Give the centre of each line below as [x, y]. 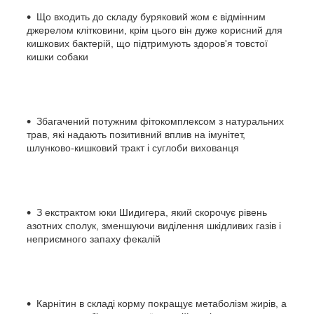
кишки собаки [57, 56]
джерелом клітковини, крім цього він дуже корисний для [155, 30]
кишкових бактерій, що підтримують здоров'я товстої [147, 43]
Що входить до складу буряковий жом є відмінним [151, 16]
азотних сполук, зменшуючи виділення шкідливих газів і [154, 225]
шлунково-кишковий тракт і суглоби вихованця [133, 148]
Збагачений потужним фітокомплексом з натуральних [160, 121]
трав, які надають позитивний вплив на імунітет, [136, 134]
